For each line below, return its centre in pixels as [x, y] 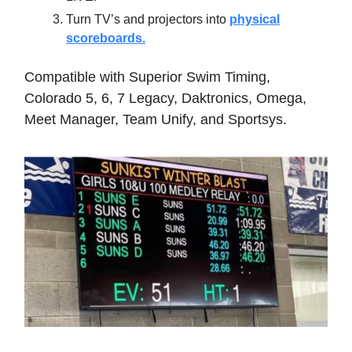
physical [255, 20]
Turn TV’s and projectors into [148, 20]
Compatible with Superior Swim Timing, [147, 77]
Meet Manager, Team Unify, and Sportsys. [156, 120]
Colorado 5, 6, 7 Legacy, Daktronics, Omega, [165, 99]
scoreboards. [106, 38]
